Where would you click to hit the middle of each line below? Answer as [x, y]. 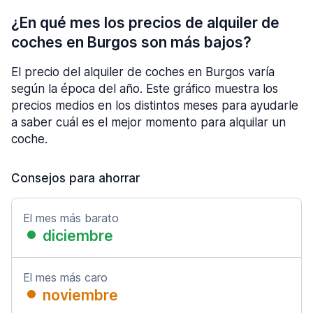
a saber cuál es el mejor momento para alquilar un [148, 122]
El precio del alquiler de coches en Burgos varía [143, 72]
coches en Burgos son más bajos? [131, 42]
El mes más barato [71, 218]
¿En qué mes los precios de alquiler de [145, 23]
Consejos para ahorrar [75, 178]
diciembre [78, 236]
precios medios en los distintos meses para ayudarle [155, 105]
